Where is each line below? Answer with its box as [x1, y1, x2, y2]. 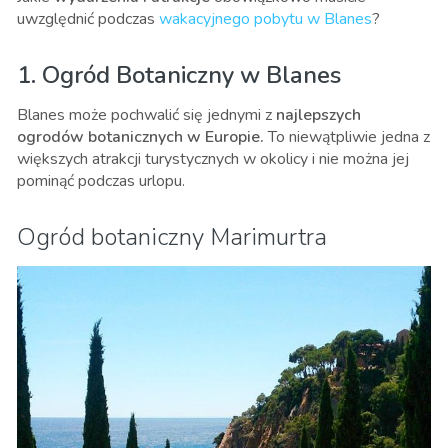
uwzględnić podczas [17, 7, 159, 30]
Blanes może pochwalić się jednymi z [17, 103, 276, 126]
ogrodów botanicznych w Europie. [17, 125, 264, 148]
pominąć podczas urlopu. [17, 169, 185, 192]
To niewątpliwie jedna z [264, 125, 430, 148]
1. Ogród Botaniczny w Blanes [17, 58, 341, 91]
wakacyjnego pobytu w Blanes [159, 7, 372, 30]
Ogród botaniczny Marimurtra [17, 220, 327, 253]
